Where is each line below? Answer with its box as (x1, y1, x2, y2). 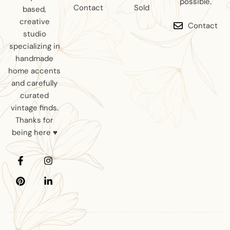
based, (23, 4, 47, 15)
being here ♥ (11, 127, 57, 138)
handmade (15, 53, 54, 64)
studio (23, 29, 46, 40)
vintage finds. (10, 103, 59, 113)
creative (19, 16, 50, 27)
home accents (8, 66, 61, 76)
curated (20, 90, 49, 101)
